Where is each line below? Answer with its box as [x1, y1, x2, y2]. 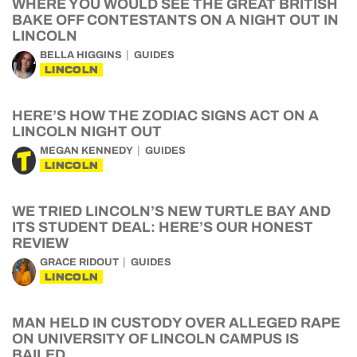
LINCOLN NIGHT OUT [12, 124, 162, 139]
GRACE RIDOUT [40, 257, 119, 268]
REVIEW [12, 235, 69, 251]
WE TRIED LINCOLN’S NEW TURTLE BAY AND [12, 203, 331, 219]
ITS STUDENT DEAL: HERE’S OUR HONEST [12, 219, 313, 235]
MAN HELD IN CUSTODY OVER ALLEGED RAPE [12, 315, 340, 331]
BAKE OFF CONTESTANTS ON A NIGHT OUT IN [12, 12, 339, 28]
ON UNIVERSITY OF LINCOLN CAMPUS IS [12, 331, 299, 347]
